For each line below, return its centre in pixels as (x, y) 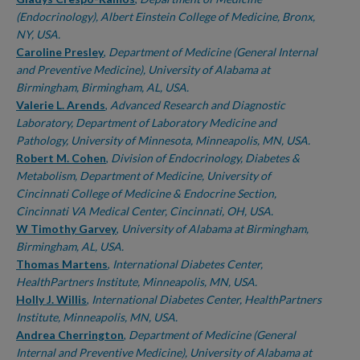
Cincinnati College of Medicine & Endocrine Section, (146, 193)
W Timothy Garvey (66, 229)
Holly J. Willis (51, 299)
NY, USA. (38, 34)
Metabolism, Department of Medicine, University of (143, 176)
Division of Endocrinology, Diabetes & (205, 158)
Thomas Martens (62, 264)
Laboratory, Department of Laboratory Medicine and (146, 123)
